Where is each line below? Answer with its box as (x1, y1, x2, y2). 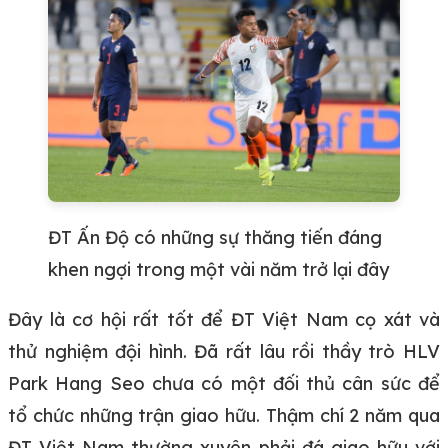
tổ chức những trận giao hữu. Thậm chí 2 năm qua (8, 403, 440, 427)
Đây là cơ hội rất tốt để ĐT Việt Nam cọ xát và (8, 307, 440, 331)
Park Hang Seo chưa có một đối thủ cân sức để (8, 371, 440, 395)
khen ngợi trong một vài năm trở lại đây (48, 257, 389, 281)
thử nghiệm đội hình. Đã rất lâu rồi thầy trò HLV (8, 339, 440, 363)
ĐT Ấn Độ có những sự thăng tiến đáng (48, 225, 382, 249)
